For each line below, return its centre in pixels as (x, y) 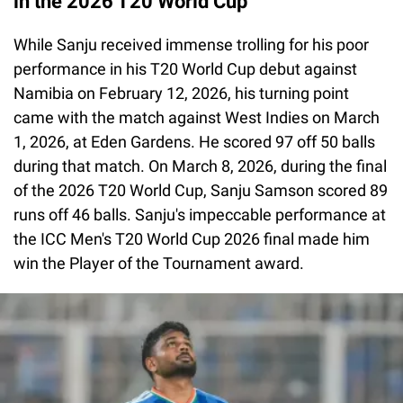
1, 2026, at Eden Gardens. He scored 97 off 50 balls (194, 142)
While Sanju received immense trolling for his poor (191, 45)
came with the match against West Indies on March (197, 118)
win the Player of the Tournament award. (159, 264)
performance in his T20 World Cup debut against (185, 69)
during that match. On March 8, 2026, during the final (200, 166)
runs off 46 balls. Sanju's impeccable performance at (200, 215)
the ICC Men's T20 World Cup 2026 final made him (192, 239)
